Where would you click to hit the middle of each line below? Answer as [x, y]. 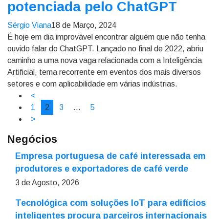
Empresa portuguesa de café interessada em [110, 156]
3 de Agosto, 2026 [47, 183]
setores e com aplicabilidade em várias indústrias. [92, 84]
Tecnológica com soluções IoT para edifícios [110, 203]
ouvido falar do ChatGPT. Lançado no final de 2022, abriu [105, 49]
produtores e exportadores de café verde [102, 169]
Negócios [32, 139]
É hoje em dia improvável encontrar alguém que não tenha [106, 37]
